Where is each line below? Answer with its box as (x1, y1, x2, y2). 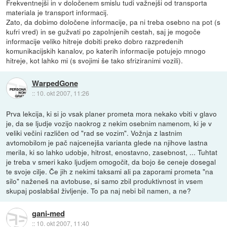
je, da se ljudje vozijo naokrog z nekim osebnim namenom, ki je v (6, 118, 212, 128)
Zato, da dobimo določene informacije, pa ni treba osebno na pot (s (6, 16, 221, 27)
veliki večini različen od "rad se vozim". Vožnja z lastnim (6, 127, 182, 138)
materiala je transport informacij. (6, 7, 109, 17)
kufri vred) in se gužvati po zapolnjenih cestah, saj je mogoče (6, 26, 201, 36)
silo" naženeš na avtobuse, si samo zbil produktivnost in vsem (6, 175, 203, 186)
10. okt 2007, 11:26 (36, 88, 89, 97)
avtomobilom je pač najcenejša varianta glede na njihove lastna (6, 137, 208, 147)
